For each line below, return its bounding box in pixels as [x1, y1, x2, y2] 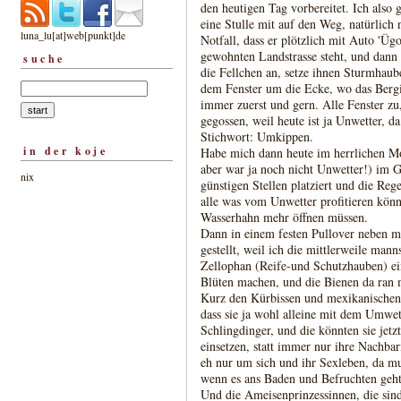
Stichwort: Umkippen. [200, 128, 313, 145]
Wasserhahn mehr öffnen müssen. [200, 209, 368, 226]
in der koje [23, 142, 108, 158]
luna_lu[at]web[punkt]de [21, 27, 125, 42]
